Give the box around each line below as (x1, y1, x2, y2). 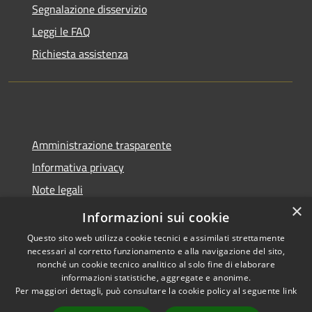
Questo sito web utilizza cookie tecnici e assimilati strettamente (26, 232, 286, 244)
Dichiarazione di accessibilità (32, 203, 167, 220)
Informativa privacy (32, 158, 124, 175)
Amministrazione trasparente (32, 136, 171, 153)
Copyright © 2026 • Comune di (171, 274, 297, 289)
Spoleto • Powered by (190, 290, 278, 306)
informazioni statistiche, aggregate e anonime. (61, 272, 251, 283)
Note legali (32, 180, 83, 198)
